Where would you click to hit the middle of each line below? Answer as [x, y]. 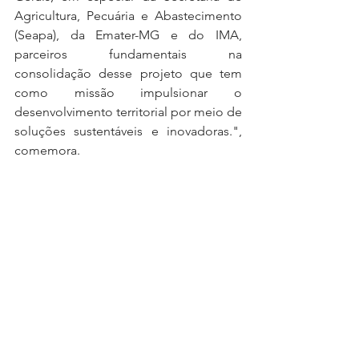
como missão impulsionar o [128, 92]
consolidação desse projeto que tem [128, 73]
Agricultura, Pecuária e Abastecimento [128, 15]
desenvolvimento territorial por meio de [128, 111]
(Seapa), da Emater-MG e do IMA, [128, 34]
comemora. [47, 150]
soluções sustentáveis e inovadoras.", [128, 131]
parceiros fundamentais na [128, 54]
